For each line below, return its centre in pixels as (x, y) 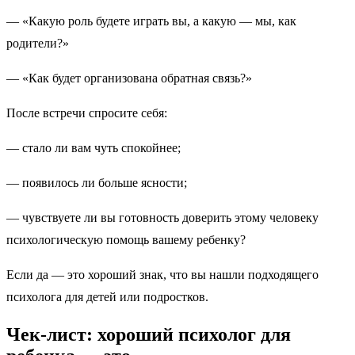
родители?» (41, 43)
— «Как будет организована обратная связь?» (132, 78)
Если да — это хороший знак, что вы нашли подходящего (162, 274)
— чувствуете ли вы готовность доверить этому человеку (162, 217)
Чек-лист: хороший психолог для (149, 334)
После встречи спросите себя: (90, 113)
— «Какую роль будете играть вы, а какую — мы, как (151, 21)
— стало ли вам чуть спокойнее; (97, 147)
